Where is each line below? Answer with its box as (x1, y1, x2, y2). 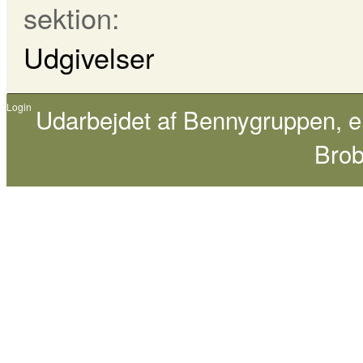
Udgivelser (23, 37, 154, 78)
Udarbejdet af (36, 102, 183, 137)
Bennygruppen (183, 102, 335, 137)
